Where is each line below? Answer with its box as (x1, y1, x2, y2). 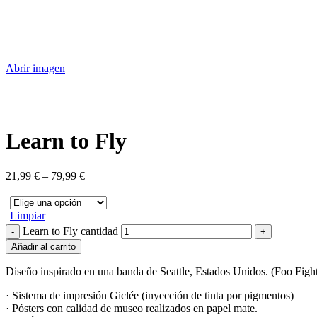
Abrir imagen (6, 62, 65, 74)
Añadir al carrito (11, 241, 76, 252)
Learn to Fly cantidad (23, 224, 118, 237)
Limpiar (10, 209, 45, 221)
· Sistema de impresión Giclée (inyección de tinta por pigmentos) (6, 289, 294, 301)
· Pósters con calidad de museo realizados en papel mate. (6, 301, 258, 314)
